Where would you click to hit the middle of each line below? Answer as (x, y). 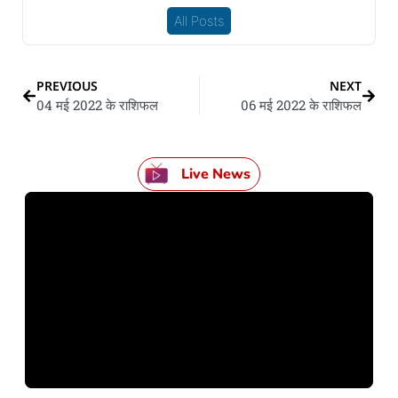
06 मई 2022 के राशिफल (301, 105)
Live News (216, 175)
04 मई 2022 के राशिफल (97, 105)
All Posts (199, 21)
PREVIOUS (67, 86)
